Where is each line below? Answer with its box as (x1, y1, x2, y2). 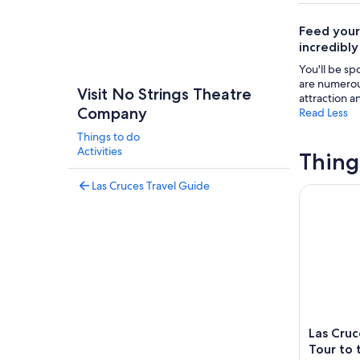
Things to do (77, 129, 140, 144)
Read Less (299, 105, 348, 120)
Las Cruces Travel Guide (92, 178, 210, 193)
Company (77, 104, 147, 123)
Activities (77, 144, 122, 158)
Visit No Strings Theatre (77, 84, 252, 104)
